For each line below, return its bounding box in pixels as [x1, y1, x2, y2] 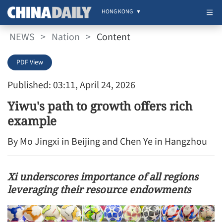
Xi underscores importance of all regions [7, 170, 198, 183]
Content [97, 30, 130, 44]
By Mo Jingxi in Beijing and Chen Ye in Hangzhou [7, 135, 207, 149]
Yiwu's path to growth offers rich [7, 98, 192, 114]
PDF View [16, 57, 43, 67]
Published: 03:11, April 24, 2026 [7, 78, 135, 92]
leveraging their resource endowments [7, 183, 191, 196]
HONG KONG [102, 7, 133, 16]
